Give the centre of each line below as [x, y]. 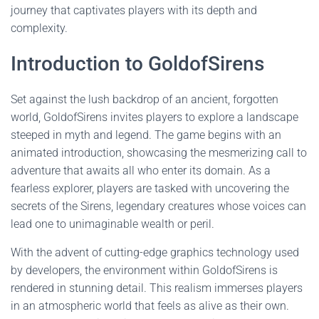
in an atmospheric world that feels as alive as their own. [150, 306]
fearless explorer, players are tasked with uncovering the [150, 188]
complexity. [39, 28]
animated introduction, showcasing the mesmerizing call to [159, 153]
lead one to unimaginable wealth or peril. [113, 224]
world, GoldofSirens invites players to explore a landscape [155, 117]
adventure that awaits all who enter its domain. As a [141, 171]
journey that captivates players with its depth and [134, 10]
